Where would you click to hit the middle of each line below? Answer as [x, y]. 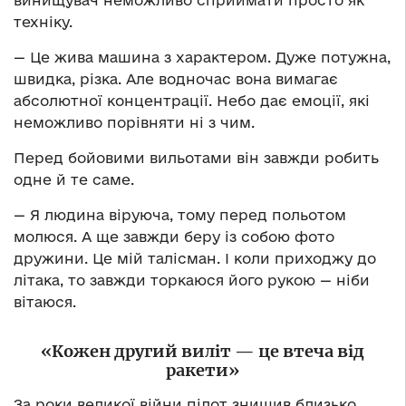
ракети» [203, 370]
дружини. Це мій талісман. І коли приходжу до [195, 258]
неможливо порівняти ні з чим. [134, 122]
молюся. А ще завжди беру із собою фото [174, 236]
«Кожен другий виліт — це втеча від [203, 351]
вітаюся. [45, 301]
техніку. [43, 21]
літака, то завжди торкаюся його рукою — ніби [192, 280]
